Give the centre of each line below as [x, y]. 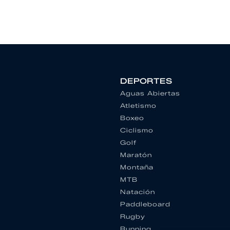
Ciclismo [137, 130]
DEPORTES [146, 82]
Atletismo [138, 106]
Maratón [136, 155]
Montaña [137, 167]
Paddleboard [145, 204]
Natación [138, 192]
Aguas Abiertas [150, 93]
